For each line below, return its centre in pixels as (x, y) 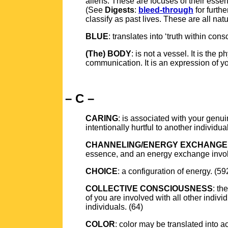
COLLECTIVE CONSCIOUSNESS (149, 189)
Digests (120, 10)
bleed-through (166, 10)
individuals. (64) (114, 207)
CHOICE (102, 171)
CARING (102, 118)
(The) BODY (108, 54)
